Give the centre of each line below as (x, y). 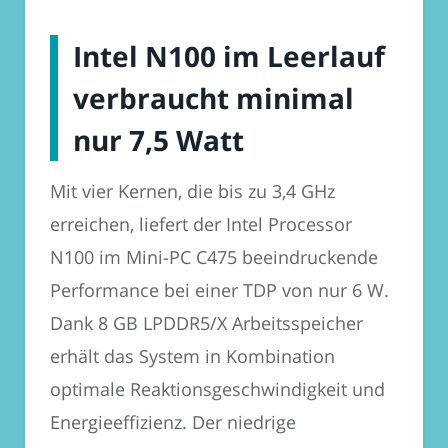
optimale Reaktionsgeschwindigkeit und (217, 389)
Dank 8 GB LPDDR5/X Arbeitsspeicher (206, 323)
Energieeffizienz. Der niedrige (173, 422)
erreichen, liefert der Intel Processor (201, 224)
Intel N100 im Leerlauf (229, 56)
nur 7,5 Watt (158, 140)
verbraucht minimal (213, 98)
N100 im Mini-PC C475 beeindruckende (214, 257)
